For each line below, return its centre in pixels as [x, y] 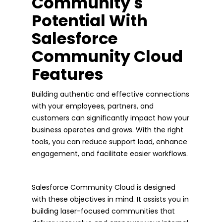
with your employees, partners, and [93, 106]
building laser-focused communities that [103, 211]
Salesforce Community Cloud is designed [104, 187]
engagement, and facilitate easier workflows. [110, 153]
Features [67, 74]
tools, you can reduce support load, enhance [110, 141]
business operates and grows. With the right [108, 130]
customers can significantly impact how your [111, 118]
